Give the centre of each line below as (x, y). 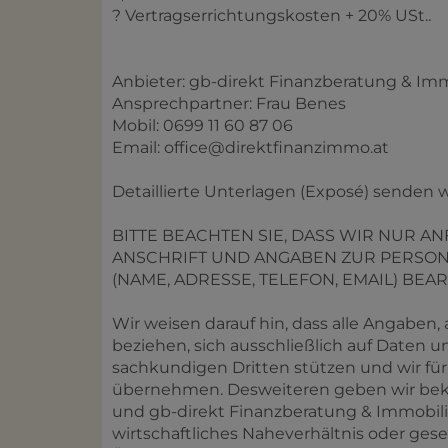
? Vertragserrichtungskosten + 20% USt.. (271, 15)
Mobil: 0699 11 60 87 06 (202, 125)
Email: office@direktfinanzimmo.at (250, 147)
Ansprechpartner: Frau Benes (229, 103)
